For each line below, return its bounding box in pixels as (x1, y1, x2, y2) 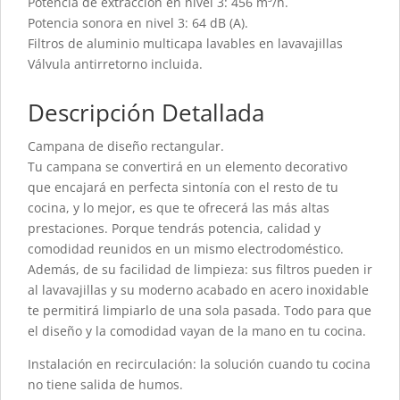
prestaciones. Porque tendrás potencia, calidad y (28, 220, 321, 237)
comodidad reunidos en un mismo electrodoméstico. (28, 240, 344, 258)
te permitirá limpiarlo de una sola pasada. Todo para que (28, 302, 371, 320)
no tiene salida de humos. (28, 376, 183, 394)
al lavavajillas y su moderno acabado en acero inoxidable (28, 281, 369, 299)
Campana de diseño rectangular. (28, 137, 224, 155)
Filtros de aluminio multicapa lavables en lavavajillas (28, 35, 343, 53)
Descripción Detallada (28, 96, 264, 129)
